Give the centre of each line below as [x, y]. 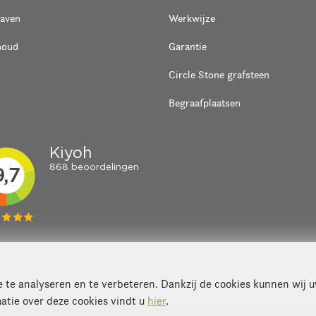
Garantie [188, 46]
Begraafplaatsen [205, 102]
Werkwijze [192, 18]
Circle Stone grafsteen [219, 74]
